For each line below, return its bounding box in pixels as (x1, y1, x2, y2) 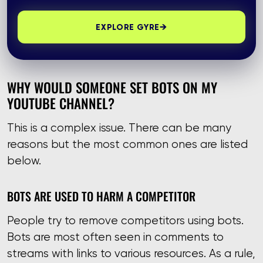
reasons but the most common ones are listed (7, 137, 248, 151)
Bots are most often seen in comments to (7, 230, 224, 244)
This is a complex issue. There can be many (7, 121, 231, 135)
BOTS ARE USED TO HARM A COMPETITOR (7, 186, 195, 205)
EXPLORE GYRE (96, 21, 160, 32)
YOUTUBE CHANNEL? (7, 92, 114, 114)
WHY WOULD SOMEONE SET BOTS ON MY (7, 76, 217, 98)
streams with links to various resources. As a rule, (7, 247, 255, 261)
